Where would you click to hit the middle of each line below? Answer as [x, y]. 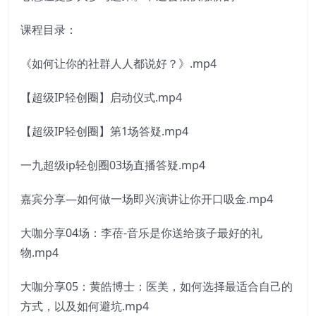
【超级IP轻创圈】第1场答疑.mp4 [104, 132]
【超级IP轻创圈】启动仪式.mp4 [101, 98]
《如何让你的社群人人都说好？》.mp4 [119, 64]
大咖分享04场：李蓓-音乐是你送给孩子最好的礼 [141, 233]
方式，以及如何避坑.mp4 [85, 306]
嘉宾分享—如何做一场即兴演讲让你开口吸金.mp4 [147, 199]
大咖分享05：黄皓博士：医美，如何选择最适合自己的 [157, 287]
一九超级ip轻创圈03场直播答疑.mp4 [113, 165]
